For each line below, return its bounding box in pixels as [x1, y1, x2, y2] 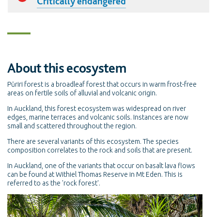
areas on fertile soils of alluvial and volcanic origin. [7, 89, 158, 97]
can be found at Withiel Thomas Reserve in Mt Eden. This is [7, 170, 183, 178]
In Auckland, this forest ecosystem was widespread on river [7, 104, 186, 112]
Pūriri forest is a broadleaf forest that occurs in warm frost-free [7, 80, 197, 88]
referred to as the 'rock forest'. [7, 179, 102, 187]
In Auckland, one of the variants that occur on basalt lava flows [7, 161, 195, 170]
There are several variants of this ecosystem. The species [7, 137, 179, 145]
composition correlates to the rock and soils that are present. [7, 146, 192, 154]
